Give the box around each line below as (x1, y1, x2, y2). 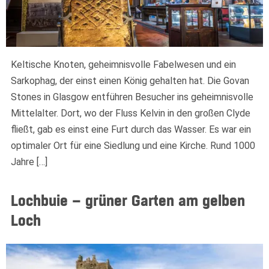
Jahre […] (11, 156, 47, 168)
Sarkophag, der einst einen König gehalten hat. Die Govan (11, 74, 249, 86)
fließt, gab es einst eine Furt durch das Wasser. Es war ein (11, 123, 251, 135)
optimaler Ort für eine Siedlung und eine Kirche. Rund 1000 (11, 139, 255, 151)
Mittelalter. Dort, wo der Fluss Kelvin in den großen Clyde (11, 107, 250, 119)
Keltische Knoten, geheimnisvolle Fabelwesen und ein (11, 58, 236, 70)
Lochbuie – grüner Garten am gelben (11, 195, 245, 210)
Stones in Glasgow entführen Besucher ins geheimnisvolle (11, 91, 253, 103)
